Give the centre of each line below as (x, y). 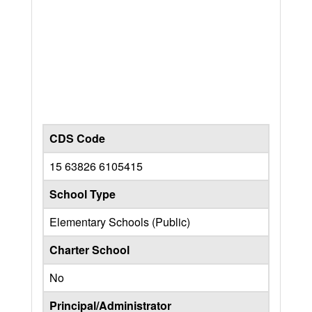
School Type (83, 194)
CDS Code (77, 138)
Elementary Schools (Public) (120, 221)
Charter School (89, 249)
